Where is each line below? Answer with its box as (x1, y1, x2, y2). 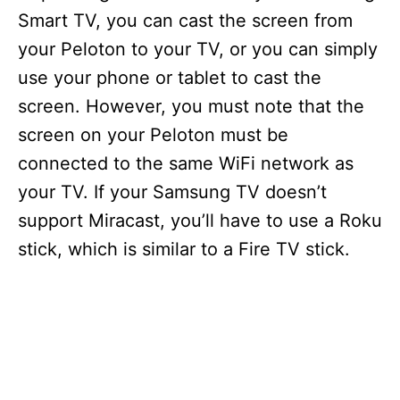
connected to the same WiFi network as (18, 153, 354, 175)
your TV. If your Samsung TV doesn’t (18, 181, 327, 204)
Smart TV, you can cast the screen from (18, 10, 353, 32)
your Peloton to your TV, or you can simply (18, 38, 378, 61)
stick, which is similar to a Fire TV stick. (18, 238, 350, 261)
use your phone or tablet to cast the (18, 67, 321, 89)
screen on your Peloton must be (18, 124, 288, 146)
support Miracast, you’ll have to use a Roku (18, 210, 382, 232)
